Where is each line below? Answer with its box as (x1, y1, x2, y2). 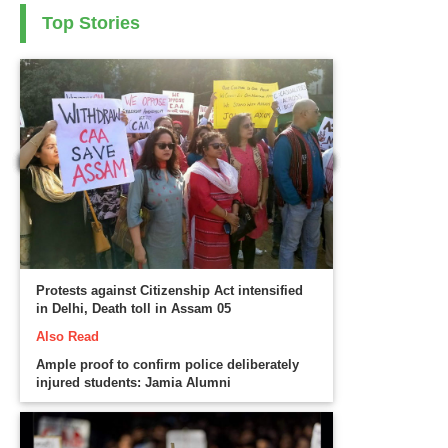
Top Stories (42, 13, 141, 34)
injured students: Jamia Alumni (36, 375, 232, 391)
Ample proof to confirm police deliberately (36, 357, 300, 373)
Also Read (36, 329, 100, 345)
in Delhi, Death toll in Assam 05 (36, 301, 232, 317)
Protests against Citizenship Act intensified (36, 283, 304, 299)
